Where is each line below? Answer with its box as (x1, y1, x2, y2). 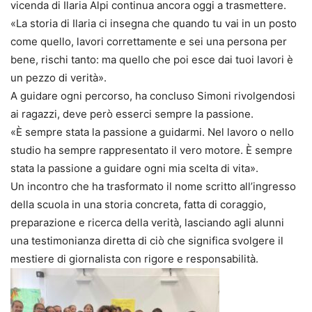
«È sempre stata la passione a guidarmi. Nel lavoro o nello (10, 125, 294, 139)
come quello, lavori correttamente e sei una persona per (10, 35, 287, 49)
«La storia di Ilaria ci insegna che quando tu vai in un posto (10, 17, 297, 31)
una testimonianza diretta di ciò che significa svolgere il (10, 234, 283, 248)
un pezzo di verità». (10, 71, 107, 85)
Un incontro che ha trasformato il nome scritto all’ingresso (10, 180, 296, 194)
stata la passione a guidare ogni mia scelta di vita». (10, 162, 258, 175)
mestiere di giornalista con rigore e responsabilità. (10, 252, 258, 266)
